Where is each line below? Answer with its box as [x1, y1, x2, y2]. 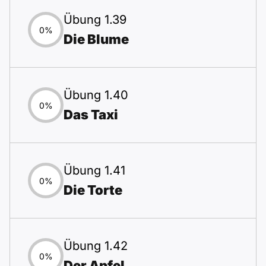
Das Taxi [64, 107, 118, 122]
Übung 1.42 [64, 239, 128, 253]
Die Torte [64, 182, 122, 198]
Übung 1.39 [64, 12, 126, 27]
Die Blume [64, 31, 129, 47]
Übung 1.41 [64, 163, 125, 178]
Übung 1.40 [64, 88, 128, 102]
